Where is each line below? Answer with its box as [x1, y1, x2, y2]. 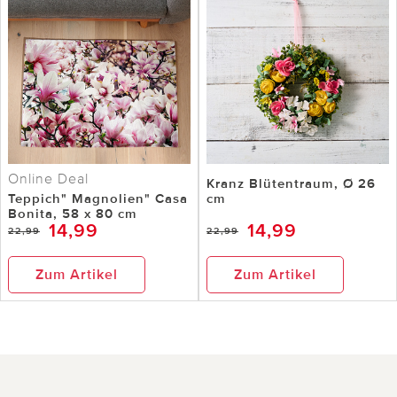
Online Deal [8, 169, 89, 188]
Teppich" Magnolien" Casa [8, 190, 188, 206]
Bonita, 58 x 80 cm [8, 205, 137, 222]
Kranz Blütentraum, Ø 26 [206, 175, 376, 191]
